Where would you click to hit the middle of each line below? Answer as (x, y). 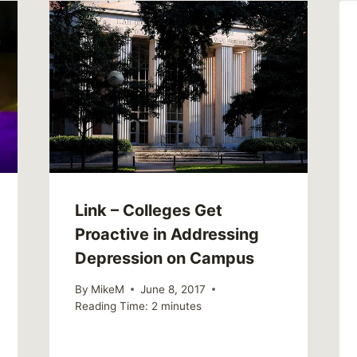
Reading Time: (111, 306)
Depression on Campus (164, 259)
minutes (181, 306)
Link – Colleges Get (148, 211)
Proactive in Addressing (167, 235)
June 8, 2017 (173, 289)
